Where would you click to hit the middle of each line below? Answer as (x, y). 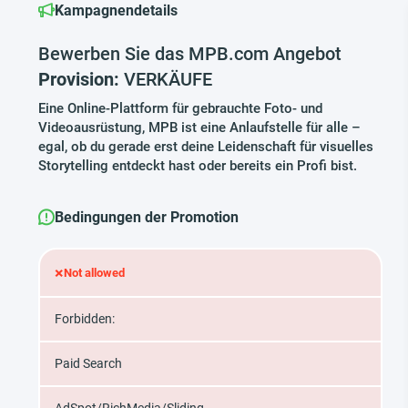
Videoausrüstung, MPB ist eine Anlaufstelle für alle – (199, 127)
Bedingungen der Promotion (147, 217)
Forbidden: (85, 319)
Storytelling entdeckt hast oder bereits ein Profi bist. (198, 166)
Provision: (81, 79)
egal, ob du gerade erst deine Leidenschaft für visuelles (206, 147)
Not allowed (94, 273)
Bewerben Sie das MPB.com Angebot (190, 54)
